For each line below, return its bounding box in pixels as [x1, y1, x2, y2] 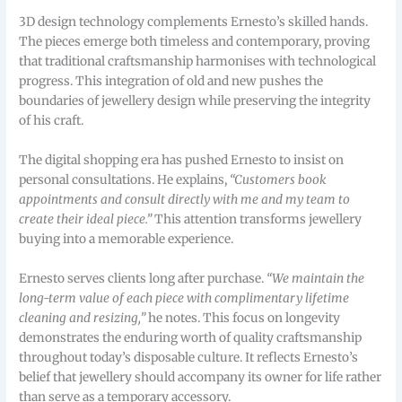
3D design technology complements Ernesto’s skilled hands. [19, 14, 369, 31]
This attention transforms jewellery [154, 212, 363, 228]
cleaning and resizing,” [19, 310, 146, 327]
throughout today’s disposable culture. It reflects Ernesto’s [19, 350, 359, 366]
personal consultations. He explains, [19, 172, 228, 188]
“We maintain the [264, 271, 365, 287]
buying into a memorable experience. [19, 232, 234, 248]
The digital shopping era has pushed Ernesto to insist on [19, 153, 345, 169]
